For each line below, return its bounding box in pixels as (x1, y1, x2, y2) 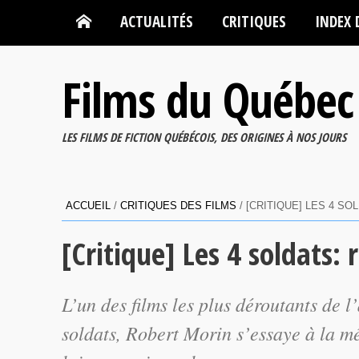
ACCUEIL (66, 200, 111, 212)
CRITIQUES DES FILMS (120, 200, 236, 212)
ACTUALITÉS (120, 10, 193, 32)
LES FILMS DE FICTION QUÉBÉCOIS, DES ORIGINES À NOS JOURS (62, 129, 346, 145)
